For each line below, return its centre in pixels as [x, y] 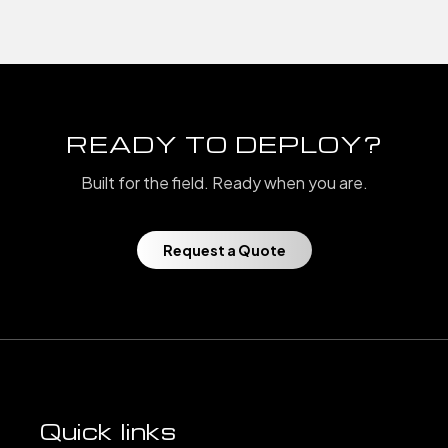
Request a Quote [224, 249]
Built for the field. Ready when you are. [224, 182]
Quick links [108, 431]
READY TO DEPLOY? [224, 143]
